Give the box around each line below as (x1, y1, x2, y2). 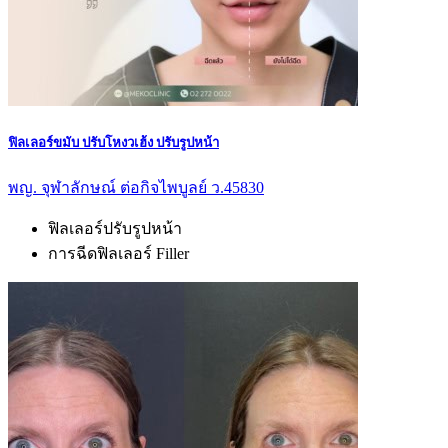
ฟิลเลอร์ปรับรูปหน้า (48, 220, 182, 238)
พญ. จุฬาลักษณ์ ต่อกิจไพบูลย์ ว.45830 (8, 179, 264, 197)
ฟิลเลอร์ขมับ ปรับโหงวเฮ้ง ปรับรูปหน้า (8, 134, 219, 150)
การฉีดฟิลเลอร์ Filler (48, 245, 189, 263)
